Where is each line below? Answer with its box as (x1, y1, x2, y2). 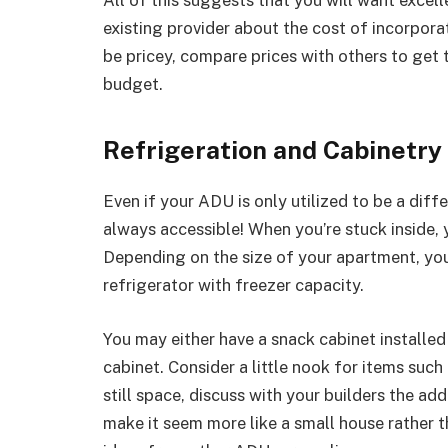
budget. (103, 73, 163, 94)
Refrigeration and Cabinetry (103, 134, 442, 165)
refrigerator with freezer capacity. (103, 275, 364, 296)
